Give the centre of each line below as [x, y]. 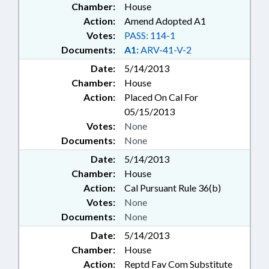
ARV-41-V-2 [165, 50]
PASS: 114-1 [150, 35]
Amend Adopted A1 [165, 21]
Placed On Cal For [161, 97]
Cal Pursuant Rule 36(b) [173, 188]
